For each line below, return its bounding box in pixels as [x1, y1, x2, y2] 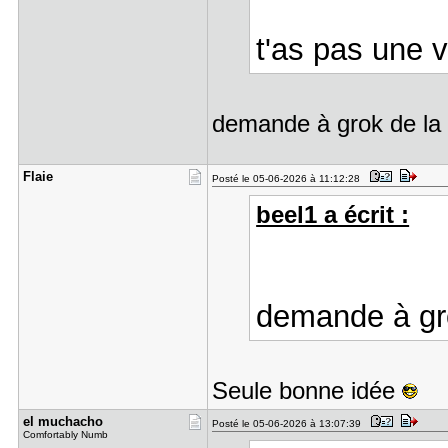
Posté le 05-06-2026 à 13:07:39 [211, 418, 367, 429]
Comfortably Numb [22, 429, 108, 440]
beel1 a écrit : [256, 202, 410, 228]
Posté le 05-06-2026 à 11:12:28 [211, 173, 366, 184]
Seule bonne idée [211, 377, 402, 404]
